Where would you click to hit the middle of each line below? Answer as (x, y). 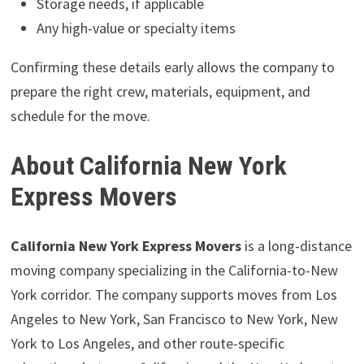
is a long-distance (296, 245)
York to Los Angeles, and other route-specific (147, 343)
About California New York (148, 166)
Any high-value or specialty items (136, 28)
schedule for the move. (80, 116)
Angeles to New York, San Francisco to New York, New (174, 318)
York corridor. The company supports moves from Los (173, 294)
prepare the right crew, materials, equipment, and (160, 92)
